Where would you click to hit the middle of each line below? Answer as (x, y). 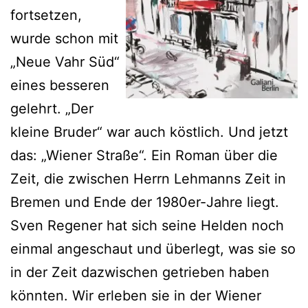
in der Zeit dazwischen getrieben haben (140, 272)
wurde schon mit (64, 38)
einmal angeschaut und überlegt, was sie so (153, 249)
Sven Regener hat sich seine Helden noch (147, 225)
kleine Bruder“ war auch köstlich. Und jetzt (149, 132)
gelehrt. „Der (52, 108)
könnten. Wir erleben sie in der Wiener (136, 295)
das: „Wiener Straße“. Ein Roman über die (144, 155)
